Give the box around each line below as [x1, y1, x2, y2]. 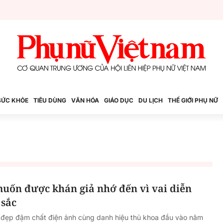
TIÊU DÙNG [33, 97, 66, 104]
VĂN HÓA [71, 97, 99, 104]
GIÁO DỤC [104, 97, 133, 104]
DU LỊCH [138, 97, 163, 104]
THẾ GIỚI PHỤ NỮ [168, 97, 218, 104]
